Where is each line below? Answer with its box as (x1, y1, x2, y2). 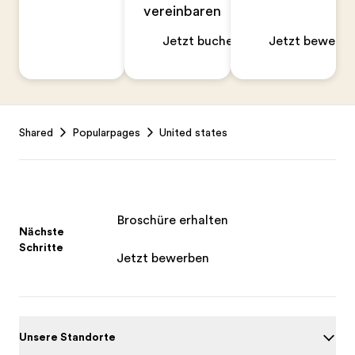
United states (159, 126, 227, 139)
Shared (19, 126, 53, 139)
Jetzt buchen (162, 34, 241, 48)
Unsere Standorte (19, 330, 116, 343)
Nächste (19, 225, 64, 238)
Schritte (19, 241, 63, 254)
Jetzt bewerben (116, 251, 209, 265)
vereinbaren (143, 3, 222, 19)
